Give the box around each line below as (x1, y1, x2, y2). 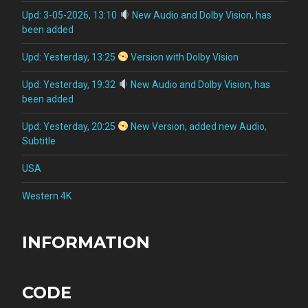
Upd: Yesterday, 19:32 (22, 78, 118, 90)
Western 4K (22, 190, 71, 201)
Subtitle (22, 135, 56, 146)
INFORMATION (22, 232, 150, 252)
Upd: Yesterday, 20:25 (22, 120, 118, 132)
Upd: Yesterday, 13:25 (22, 51, 118, 63)
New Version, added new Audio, (128, 120, 267, 132)
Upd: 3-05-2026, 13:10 (22, 9, 119, 21)
